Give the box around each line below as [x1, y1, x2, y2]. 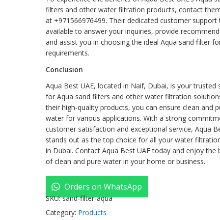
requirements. [45, 48, 89, 58]
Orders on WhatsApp [62, 181, 142, 192]
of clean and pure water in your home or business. [45, 156, 205, 166]
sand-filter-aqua [62, 193, 112, 203]
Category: [45, 207, 78, 217]
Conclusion [45, 64, 83, 74]
